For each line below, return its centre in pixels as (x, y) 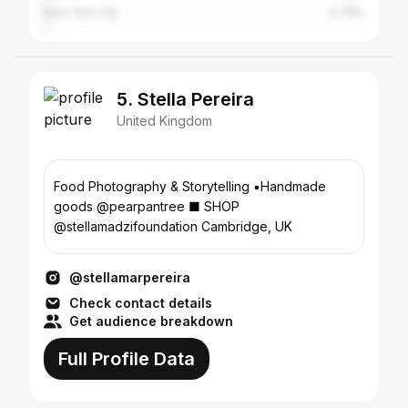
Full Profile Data (127, 359)
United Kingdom (164, 121)
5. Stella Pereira (185, 99)
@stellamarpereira (130, 277)
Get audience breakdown (151, 321)
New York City (81, 12)
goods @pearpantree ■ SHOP (75, 206)
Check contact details (141, 303)
